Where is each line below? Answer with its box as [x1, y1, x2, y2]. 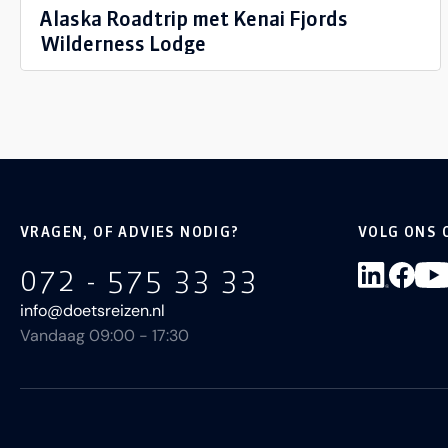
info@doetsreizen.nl [20, 300, 165, 321]
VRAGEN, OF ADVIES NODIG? [20, 223, 240, 241]
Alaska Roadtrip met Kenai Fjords [40, 6, 348, 32]
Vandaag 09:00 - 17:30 [20, 325, 189, 346]
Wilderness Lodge [40, 31, 206, 57]
